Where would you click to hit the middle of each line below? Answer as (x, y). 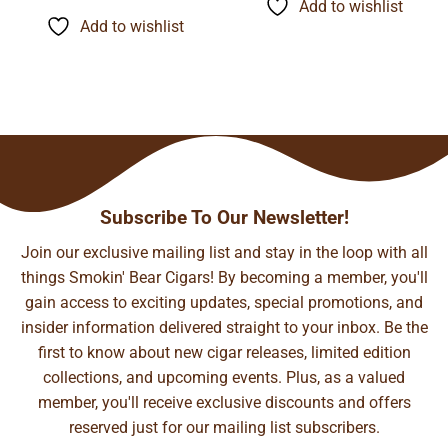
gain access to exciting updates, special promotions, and (224, 302)
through (133, 16)
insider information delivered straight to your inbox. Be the (224, 327)
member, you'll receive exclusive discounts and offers (224, 402)
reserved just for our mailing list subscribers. (224, 427)
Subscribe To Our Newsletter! (224, 217)
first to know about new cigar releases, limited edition (224, 352)
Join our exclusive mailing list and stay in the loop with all (224, 252)
